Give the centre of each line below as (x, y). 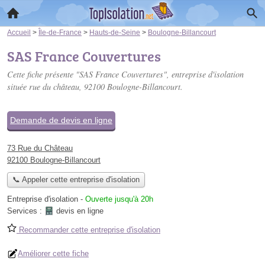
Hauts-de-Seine (115, 32)
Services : (26, 211)
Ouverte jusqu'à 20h (119, 199)
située (18, 87)
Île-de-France (60, 32)
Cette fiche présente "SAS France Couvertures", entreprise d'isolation (125, 74)
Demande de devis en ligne (61, 120)
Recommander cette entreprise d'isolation (88, 230)
